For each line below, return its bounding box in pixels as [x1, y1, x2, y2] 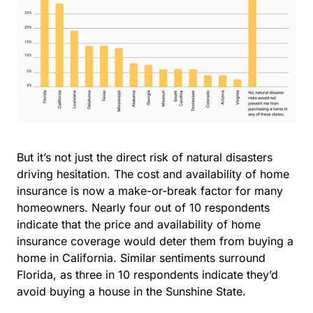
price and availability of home [104, 217, 261, 231]
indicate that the [17, 217, 104, 231]
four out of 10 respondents [129, 200, 270, 214]
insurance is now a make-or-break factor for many [17, 183, 283, 198]
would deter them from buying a [120, 233, 293, 248]
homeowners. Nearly [17, 200, 129, 214]
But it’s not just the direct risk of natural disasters [17, 150, 272, 164]
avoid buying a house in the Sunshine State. [17, 284, 249, 298]
